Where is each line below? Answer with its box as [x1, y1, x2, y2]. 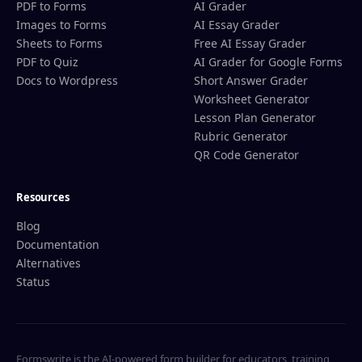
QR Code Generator [194, 147, 299, 162]
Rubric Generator [194, 128, 288, 144]
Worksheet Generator [194, 91, 309, 107]
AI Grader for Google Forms [194, 54, 343, 69]
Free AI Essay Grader [194, 36, 306, 51]
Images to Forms [16, 17, 107, 32]
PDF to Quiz [16, 54, 78, 69]
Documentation [16, 237, 99, 252]
